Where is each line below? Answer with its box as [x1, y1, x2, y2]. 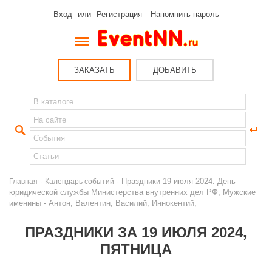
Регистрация [96, 10, 142, 19]
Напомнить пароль [150, 10, 219, 19]
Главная [9, 177, 38, 185]
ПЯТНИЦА [100, 241, 172, 257]
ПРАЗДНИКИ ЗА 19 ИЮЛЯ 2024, [25, 224, 247, 240]
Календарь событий [45, 177, 114, 185]
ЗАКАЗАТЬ [74, 66, 115, 75]
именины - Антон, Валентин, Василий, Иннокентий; [9, 199, 197, 208]
